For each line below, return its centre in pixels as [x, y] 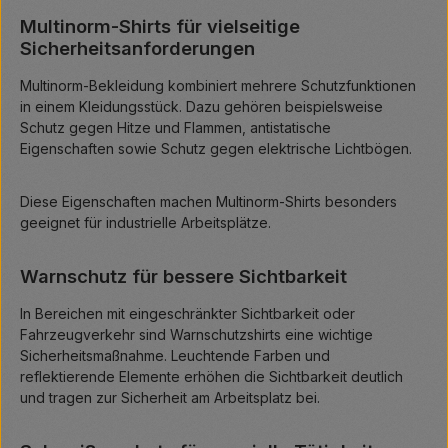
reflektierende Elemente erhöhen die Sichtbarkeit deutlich [211, 377]
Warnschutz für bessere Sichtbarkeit [183, 276]
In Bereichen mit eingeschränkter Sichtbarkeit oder [187, 314]
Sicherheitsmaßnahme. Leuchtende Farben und [175, 356]
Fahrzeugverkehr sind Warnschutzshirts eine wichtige [196, 335]
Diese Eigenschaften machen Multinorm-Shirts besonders [208, 202]
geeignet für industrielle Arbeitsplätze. [145, 223]
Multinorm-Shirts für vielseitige [160, 26]
